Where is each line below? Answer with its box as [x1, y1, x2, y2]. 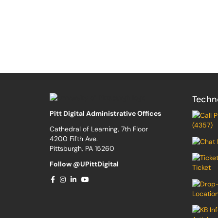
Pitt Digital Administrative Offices [50, 109, 161, 118]
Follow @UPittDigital [50, 160, 119, 169]
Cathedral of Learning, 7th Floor [50, 125, 148, 134]
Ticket [192, 163, 211, 172]
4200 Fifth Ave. [50, 134, 98, 144]
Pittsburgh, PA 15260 [50, 144, 114, 153]
